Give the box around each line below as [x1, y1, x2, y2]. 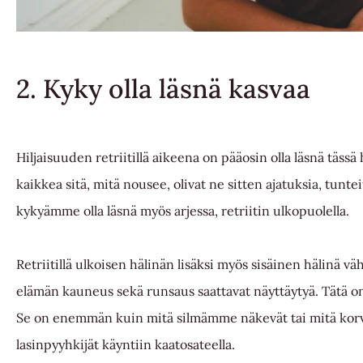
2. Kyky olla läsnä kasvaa [16, 71, 310, 105]
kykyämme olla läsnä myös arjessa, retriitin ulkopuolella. [16, 202, 352, 219]
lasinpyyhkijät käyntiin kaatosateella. [16, 335, 235, 352]
